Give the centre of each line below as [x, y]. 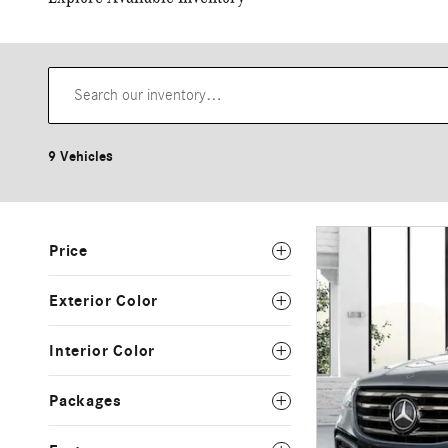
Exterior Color [104, 301]
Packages [85, 401]
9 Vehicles [80, 156]
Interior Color [102, 351]
